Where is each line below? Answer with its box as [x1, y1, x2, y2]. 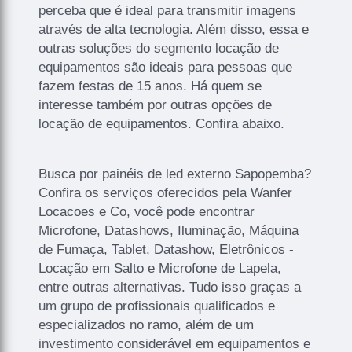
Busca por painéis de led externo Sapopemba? [38, 166, 312, 181]
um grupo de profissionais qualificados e [38, 298, 276, 313]
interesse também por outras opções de [38, 97, 273, 112]
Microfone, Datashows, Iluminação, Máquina [38, 222, 299, 238]
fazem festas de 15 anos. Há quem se [38, 78, 262, 93]
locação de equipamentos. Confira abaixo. [38, 115, 285, 131]
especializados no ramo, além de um [38, 317, 255, 332]
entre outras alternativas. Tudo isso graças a [38, 279, 302, 295]
